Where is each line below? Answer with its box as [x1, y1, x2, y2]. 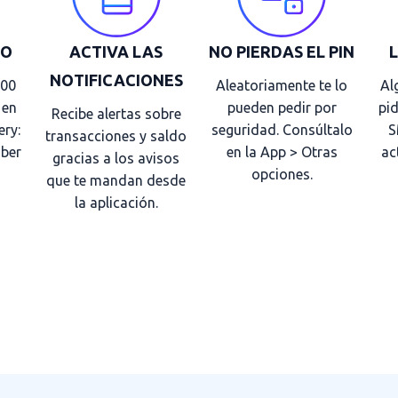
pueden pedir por [227, 99, 337, 115]
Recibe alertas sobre [51, 105, 181, 122]
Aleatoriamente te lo [216, 76, 348, 93]
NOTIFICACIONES [49, 70, 183, 89]
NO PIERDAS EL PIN [209, 42, 355, 60]
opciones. [251, 165, 313, 182]
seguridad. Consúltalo [211, 121, 353, 138]
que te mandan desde [46, 171, 187, 188]
